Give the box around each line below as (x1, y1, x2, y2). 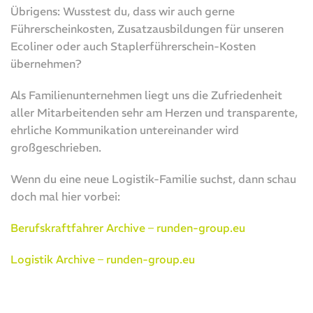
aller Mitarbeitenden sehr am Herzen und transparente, (10, 105, 298, 119)
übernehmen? (10, 56, 82, 71)
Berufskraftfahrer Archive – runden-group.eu (10, 220, 247, 235)
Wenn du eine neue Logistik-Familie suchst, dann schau (10, 171, 296, 186)
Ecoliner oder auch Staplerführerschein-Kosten (10, 38, 256, 53)
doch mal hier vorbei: (10, 189, 120, 203)
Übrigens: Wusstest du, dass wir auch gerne (10, 3, 235, 18)
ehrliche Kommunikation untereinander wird (10, 122, 239, 137)
